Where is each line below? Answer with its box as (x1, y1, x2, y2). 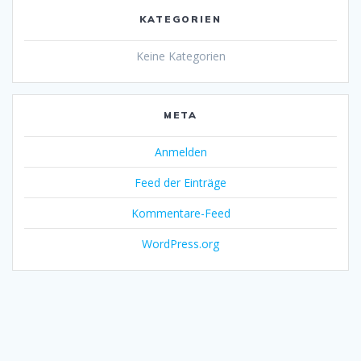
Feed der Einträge (135, 175, 226, 191)
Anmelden (154, 144, 207, 160)
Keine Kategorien (135, 48, 226, 64)
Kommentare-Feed (131, 205, 230, 222)
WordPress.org (142, 236, 219, 252)
